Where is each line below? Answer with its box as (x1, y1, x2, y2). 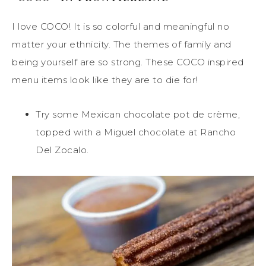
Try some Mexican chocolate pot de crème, (36, 108, 240, 120)
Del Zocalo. (36, 144, 89, 156)
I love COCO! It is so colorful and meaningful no (12, 20, 229, 32)
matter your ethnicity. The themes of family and (12, 38, 232, 50)
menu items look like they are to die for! (12, 74, 198, 85)
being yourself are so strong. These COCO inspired (12, 56, 244, 68)
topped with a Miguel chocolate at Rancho (36, 126, 236, 138)
